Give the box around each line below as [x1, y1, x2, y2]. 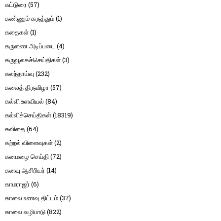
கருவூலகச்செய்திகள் [5, 55, 61, 65]
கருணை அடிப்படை [5, 41, 55, 51]
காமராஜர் [5, 180, 30, 189]
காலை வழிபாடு [5, 207, 45, 217]
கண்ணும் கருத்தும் [5, 14, 54, 23]
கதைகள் [5, 28, 29, 37]
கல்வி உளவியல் [5, 97, 44, 106]
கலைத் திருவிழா [5, 83, 49, 92]
